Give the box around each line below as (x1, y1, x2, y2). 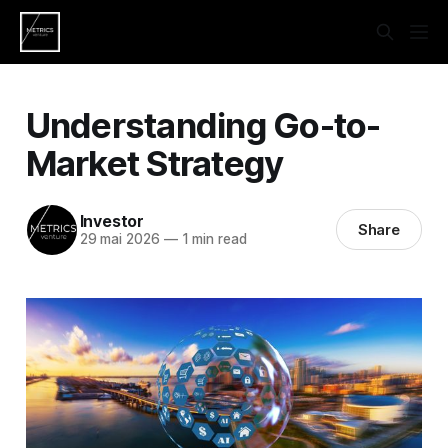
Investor (79, 211, 145, 232)
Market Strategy (25, 141, 284, 184)
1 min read (177, 231, 247, 248)
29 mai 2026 (79, 231, 160, 248)
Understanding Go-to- (25, 103, 381, 146)
